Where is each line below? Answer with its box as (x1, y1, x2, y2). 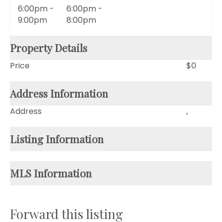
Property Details (10, 40, 87, 55)
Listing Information (10, 131, 104, 146)
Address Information (10, 86, 108, 100)
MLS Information (10, 166, 92, 180)
